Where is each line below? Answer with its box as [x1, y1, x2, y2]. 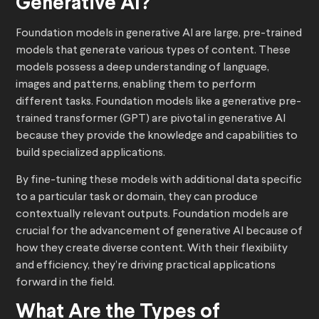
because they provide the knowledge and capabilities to [16, 130, 298, 142]
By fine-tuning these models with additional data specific [16, 174, 302, 187]
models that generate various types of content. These [16, 45, 291, 57]
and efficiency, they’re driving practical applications [16, 260, 276, 272]
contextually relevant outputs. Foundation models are [16, 209, 288, 221]
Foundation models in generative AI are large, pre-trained [16, 28, 302, 40]
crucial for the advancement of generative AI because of [16, 226, 303, 238]
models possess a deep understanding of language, [16, 62, 269, 74]
